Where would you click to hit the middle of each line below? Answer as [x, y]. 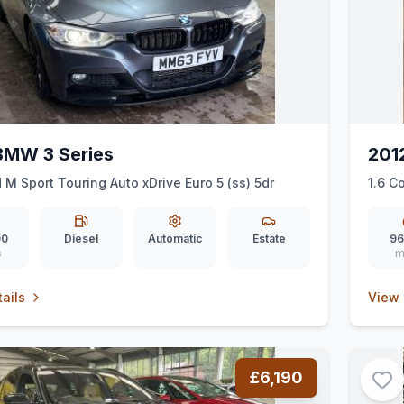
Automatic [175, 239]
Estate [269, 239]
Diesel [81, 239]
